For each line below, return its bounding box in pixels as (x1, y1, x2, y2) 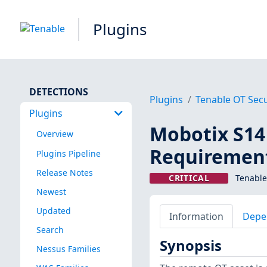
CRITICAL (169, 172, 210, 184)
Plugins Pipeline (36, 147, 101, 159)
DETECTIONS (29, 85, 88, 98)
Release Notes (36, 166, 93, 178)
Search (36, 223, 64, 235)
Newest (36, 185, 66, 197)
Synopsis (159, 236, 222, 256)
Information (169, 209, 223, 223)
